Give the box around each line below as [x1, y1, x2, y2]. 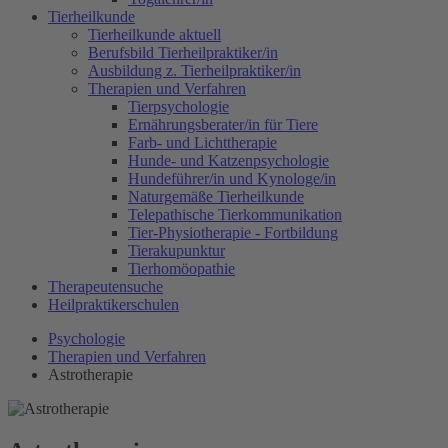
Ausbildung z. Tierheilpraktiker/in [88, 62, 301, 79]
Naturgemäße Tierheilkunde [128, 188, 304, 205]
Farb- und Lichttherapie [128, 134, 277, 151]
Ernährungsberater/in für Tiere [128, 116, 318, 133]
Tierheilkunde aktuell [88, 26, 221, 43]
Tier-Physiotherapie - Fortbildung [128, 224, 338, 241]
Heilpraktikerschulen [48, 296, 179, 313]
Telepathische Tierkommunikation [128, 206, 342, 223]
